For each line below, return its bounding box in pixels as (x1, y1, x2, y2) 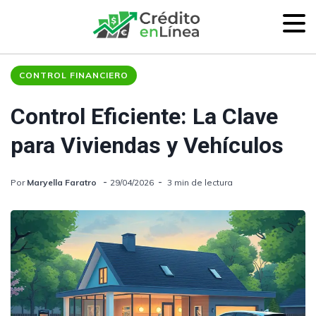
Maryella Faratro (27, 177, 97, 188)
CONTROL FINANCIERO (19, 70, 128, 80)
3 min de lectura (167, 177, 233, 188)
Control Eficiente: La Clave (11, 103, 278, 130)
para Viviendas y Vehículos (11, 132, 284, 159)
